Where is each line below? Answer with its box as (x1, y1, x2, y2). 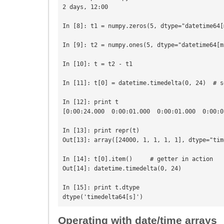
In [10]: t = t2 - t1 (62, 60, 132, 67)
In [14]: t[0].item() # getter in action (62, 155, 213, 162)
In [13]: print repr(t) (62, 126, 139, 134)
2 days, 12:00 (62, 3, 108, 10)
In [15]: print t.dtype (62, 183, 139, 191)
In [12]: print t (62, 98, 118, 105)
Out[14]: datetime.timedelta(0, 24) (62, 164, 181, 172)
